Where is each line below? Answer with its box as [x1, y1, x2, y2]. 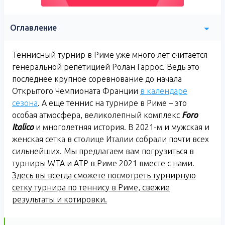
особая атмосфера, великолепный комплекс [12, 110, 180, 120]
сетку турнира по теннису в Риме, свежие [12, 183, 170, 192]
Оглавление [10, 23, 57, 33]
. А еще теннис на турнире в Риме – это [38, 98, 187, 108]
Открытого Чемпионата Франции [12, 86, 140, 96]
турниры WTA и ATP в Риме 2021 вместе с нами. [12, 159, 194, 168]
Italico [12, 123, 34, 132]
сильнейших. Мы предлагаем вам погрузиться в [12, 147, 194, 156]
